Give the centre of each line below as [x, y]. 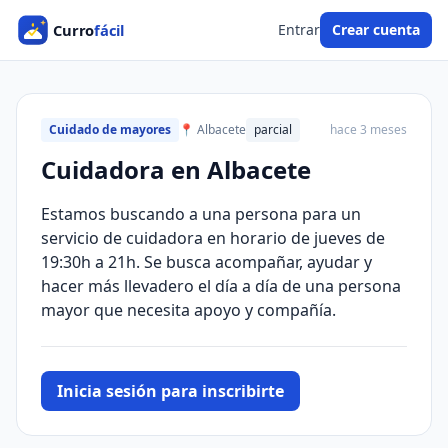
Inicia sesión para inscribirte [170, 391]
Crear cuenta [376, 29]
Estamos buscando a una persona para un [201, 214]
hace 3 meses [368, 129]
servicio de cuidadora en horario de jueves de [213, 238]
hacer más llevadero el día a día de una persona [221, 286]
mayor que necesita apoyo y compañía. [188, 310]
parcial [273, 129]
